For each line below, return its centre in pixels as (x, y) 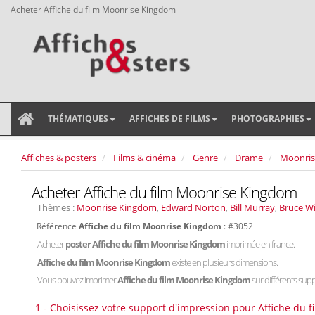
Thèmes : (57, 207)
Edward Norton (193, 207)
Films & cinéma (144, 157)
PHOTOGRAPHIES (268, 118)
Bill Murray (252, 207)
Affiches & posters (59, 157)
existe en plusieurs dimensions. (225, 262)
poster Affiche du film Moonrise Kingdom (146, 244)
